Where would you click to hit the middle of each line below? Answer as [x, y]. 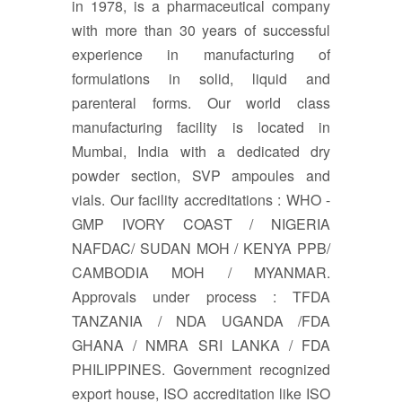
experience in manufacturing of [201, 54]
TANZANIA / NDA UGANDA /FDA [201, 320]
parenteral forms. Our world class [201, 102]
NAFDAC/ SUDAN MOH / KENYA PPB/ [201, 248]
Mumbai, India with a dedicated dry [201, 151]
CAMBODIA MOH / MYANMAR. [201, 272]
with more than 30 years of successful [201, 30]
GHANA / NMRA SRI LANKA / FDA [201, 345]
